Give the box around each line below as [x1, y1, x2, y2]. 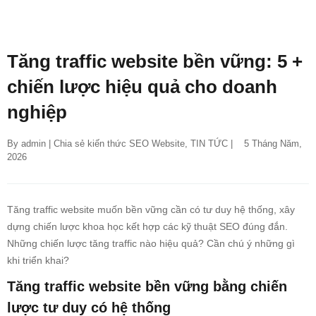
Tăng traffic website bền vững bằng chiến [7, 278, 287, 294]
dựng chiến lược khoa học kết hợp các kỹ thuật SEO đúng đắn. [7, 220, 288, 232]
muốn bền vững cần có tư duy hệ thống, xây [97, 203, 295, 215]
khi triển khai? [7, 254, 69, 266]
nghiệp [7, 101, 67, 123]
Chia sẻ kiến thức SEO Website [54, 138, 185, 149]
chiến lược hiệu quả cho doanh [7, 75, 277, 97]
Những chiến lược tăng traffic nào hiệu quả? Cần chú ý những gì [7, 237, 295, 249]
